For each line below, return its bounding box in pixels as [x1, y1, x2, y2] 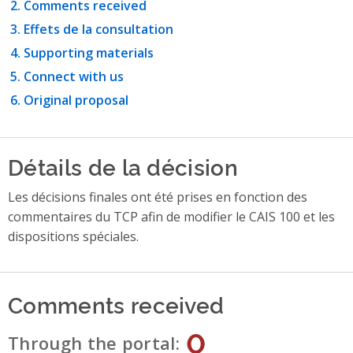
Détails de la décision [8, 150, 239, 182]
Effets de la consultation [24, 20, 173, 39]
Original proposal [24, 91, 128, 110]
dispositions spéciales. [8, 228, 139, 246]
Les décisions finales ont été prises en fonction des [8, 188, 307, 206]
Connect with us [24, 68, 124, 86]
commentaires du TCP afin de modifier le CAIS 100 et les [8, 208, 335, 226]
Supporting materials [24, 44, 154, 62]
